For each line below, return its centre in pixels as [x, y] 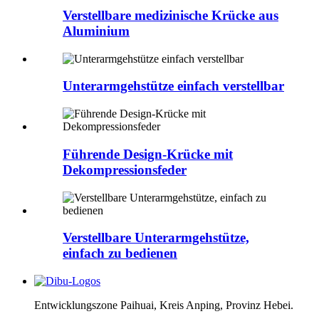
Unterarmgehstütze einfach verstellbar [173, 86]
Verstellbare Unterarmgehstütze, [156, 238]
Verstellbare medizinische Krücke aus [171, 16]
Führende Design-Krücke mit [148, 154]
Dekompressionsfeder [125, 169]
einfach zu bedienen [120, 253]
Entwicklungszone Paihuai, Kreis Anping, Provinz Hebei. [164, 305]
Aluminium [96, 31]
